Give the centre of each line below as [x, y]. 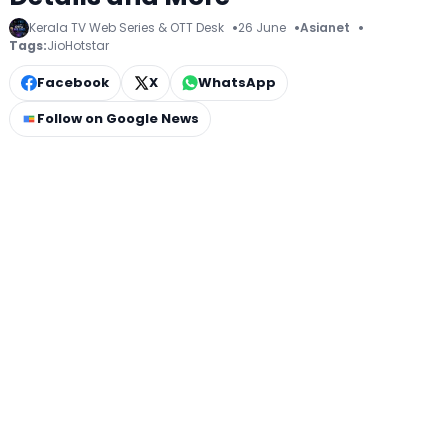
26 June [262, 28]
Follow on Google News [118, 118]
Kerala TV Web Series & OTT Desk [126, 28]
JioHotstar [78, 45]
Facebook [73, 82]
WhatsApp [237, 82]
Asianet [325, 28]
